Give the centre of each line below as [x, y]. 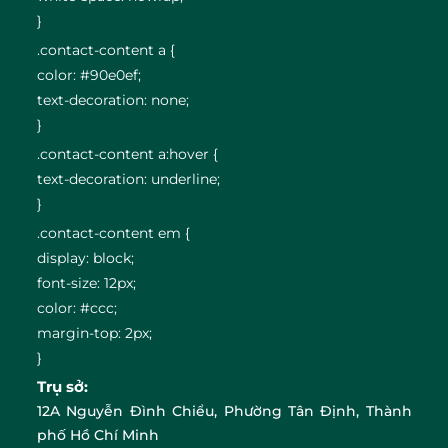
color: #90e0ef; [89, 75]
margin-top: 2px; [95, 333]
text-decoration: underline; [129, 179]
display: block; [86, 258]
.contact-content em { [114, 233]
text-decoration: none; [113, 100]
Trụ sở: [63, 386]
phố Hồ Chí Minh [98, 435]
